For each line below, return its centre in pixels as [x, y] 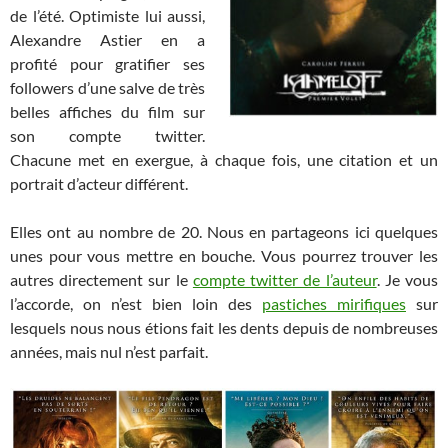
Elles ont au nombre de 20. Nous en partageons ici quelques [224, 232]
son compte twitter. [107, 136]
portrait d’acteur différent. [99, 184]
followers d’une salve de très [107, 88]
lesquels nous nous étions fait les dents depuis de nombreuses [224, 328]
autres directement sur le [101, 280]
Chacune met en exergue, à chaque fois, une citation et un [224, 160]
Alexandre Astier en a [107, 40]
